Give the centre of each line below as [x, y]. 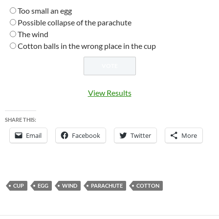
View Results [109, 93]
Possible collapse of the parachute [75, 22]
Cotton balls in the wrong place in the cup [87, 46]
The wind [33, 34]
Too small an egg [45, 11]
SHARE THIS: [21, 120]
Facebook [86, 136]
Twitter [141, 136]
